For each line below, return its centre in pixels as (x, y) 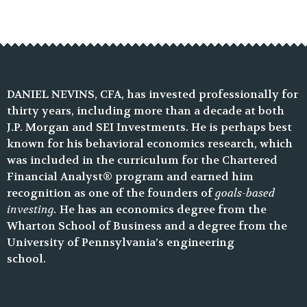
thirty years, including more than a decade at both (146, 111)
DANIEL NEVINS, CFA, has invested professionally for (152, 94)
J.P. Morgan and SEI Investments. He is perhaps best (149, 127)
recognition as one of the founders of (111, 193)
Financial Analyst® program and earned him (130, 176)
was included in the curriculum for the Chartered (142, 160)
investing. (32, 209)
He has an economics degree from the (162, 209)
